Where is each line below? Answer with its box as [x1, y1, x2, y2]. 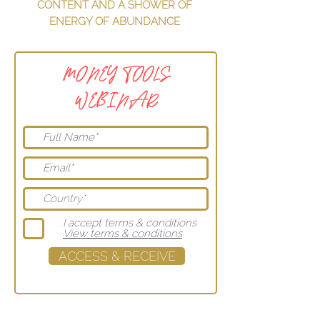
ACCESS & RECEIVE [58, 249, 176, 264]
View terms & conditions [63, 227, 182, 240]
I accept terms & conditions [63, 216, 196, 229]
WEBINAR [74, 91, 157, 112]
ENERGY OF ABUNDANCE [49, 15, 180, 28]
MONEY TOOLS [61, 64, 170, 86]
